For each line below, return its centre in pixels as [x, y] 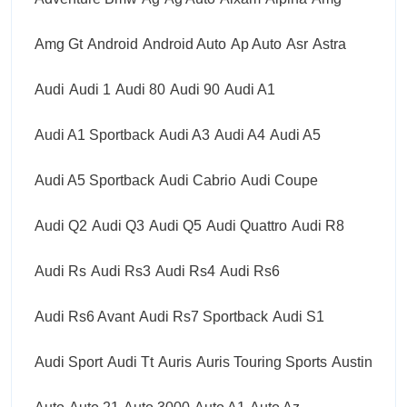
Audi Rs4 [185, 271]
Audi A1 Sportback [94, 134]
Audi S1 [298, 316]
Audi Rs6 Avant [84, 316]
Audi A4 [240, 134]
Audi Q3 [118, 225]
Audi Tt [130, 362]
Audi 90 [195, 89]
